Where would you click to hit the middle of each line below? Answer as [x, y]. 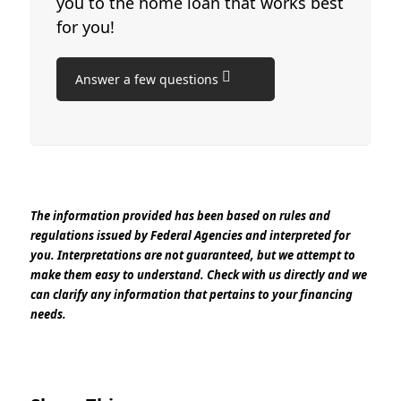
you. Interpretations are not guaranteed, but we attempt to [193, 256]
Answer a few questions [149, 79]
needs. [49, 315]
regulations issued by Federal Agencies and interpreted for [191, 236]
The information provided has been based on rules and [181, 216]
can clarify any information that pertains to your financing [192, 295]
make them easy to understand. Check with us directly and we [199, 275]
